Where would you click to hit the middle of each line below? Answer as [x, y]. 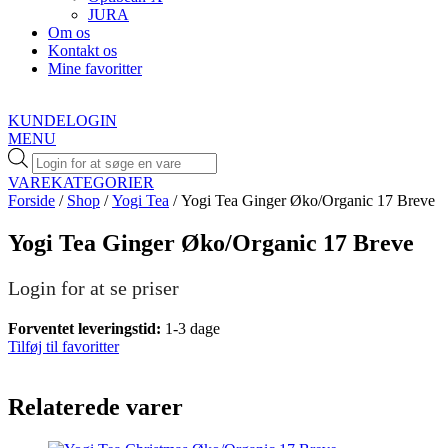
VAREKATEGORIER [81, 182]
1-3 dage [192, 328]
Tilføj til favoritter [63, 346]
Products [58, 155]
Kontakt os [82, 50]
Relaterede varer [95, 406]
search [51, 173]
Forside [31, 200]
